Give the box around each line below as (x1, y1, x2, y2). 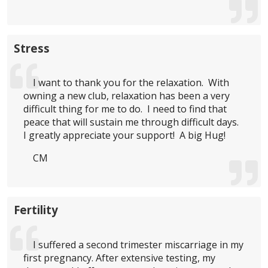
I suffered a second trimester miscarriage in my (33, 238, 244, 252)
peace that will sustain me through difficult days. (23, 115, 242, 129)
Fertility (14, 202, 59, 218)
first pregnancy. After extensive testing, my (23, 251, 216, 265)
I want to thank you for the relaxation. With (33, 76, 230, 90)
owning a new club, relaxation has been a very (23, 89, 230, 103)
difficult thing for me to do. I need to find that (23, 102, 227, 116)
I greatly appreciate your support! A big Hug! (23, 129, 226, 142)
